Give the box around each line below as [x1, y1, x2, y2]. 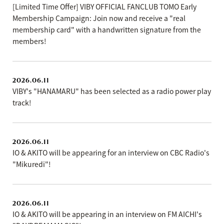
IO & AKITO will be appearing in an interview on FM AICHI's [12, 209, 202, 219]
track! [12, 97, 31, 107]
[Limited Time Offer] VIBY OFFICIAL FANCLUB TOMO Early [12, 1, 196, 11]
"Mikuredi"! [12, 159, 51, 169]
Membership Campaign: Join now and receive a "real [12, 13, 185, 23]
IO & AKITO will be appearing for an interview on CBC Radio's [12, 147, 209, 157]
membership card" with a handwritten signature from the [12, 24, 201, 34]
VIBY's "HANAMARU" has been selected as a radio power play [12, 86, 211, 96]
